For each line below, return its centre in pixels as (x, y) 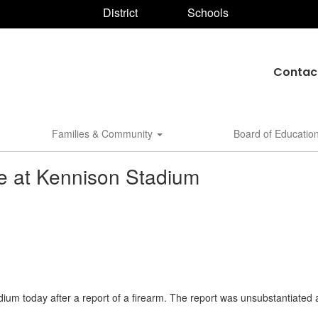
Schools (206, 12)
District (119, 12)
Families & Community (104, 133)
